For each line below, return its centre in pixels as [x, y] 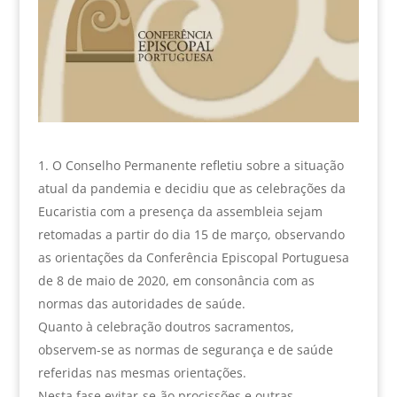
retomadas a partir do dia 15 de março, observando [191, 234]
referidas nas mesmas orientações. [142, 372]
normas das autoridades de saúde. [141, 303]
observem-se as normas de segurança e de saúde [185, 349]
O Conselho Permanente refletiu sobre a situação [198, 165]
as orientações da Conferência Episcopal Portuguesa [193, 257]
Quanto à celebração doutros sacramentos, [166, 326]
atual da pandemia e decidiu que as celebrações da [191, 188]
